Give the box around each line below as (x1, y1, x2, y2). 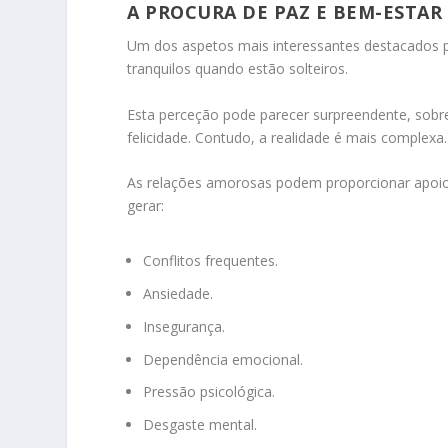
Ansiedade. (143, 284, 214, 304)
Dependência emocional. (143, 349, 304, 369)
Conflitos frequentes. (143, 251, 279, 271)
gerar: (127, 196, 165, 216)
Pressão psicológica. (143, 382, 276, 402)
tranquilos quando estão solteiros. (127, 59, 349, 79)
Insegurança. (143, 316, 226, 336)
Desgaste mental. (143, 415, 258, 435)
